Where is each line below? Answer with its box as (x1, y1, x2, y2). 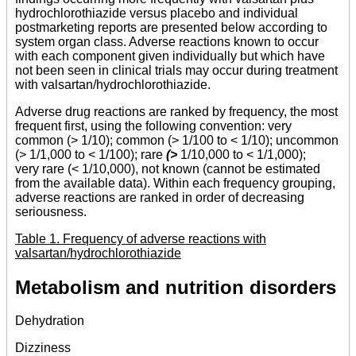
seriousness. (15, 204, 87, 219)
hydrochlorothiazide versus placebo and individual (15, 6, 298, 20)
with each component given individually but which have (15, 48, 325, 63)
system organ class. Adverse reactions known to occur (15, 34, 319, 48)
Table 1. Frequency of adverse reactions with (15, 231, 266, 246)
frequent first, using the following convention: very (15, 118, 292, 133)
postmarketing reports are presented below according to (15, 20, 327, 34)
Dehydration (15, 314, 84, 328)
